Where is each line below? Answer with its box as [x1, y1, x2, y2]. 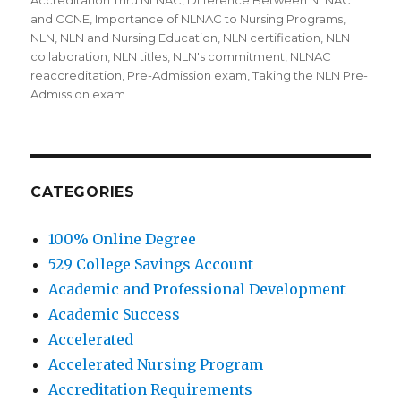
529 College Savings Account [48, 255, 254, 274]
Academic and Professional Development [48, 280, 346, 299]
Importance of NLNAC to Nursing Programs [95, 12, 344, 27]
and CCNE [30, 12, 90, 27]
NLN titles [113, 49, 168, 64]
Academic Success [48, 305, 181, 324]
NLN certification [223, 30, 321, 46]
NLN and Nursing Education [60, 30, 218, 46]
